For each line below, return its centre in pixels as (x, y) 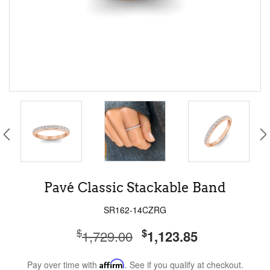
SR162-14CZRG (135, 210)
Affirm (112, 264)
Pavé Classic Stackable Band (135, 187)
